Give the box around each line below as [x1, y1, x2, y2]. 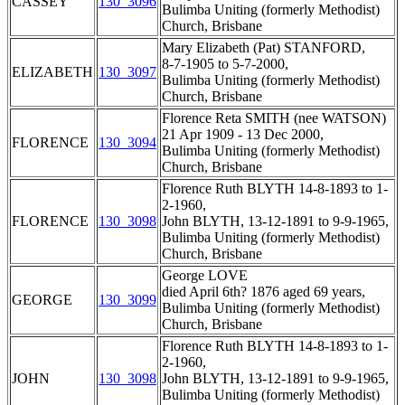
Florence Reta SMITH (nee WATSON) [162, 110, 386, 127]
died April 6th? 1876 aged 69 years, [162, 284, 365, 300]
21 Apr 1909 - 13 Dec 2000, [162, 127, 324, 143]
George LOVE [162, 268, 248, 284]
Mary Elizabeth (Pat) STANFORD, [162, 40, 365, 56]
